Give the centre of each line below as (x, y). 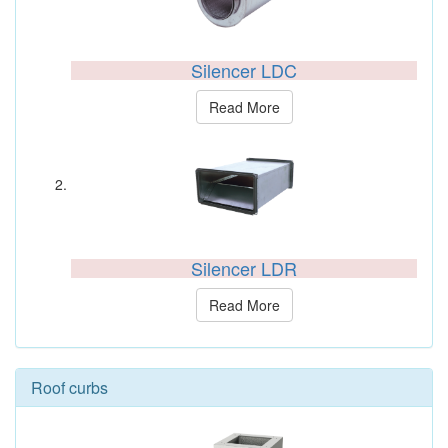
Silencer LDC (244, 70)
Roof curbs (69, 387)
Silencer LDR (244, 268)
